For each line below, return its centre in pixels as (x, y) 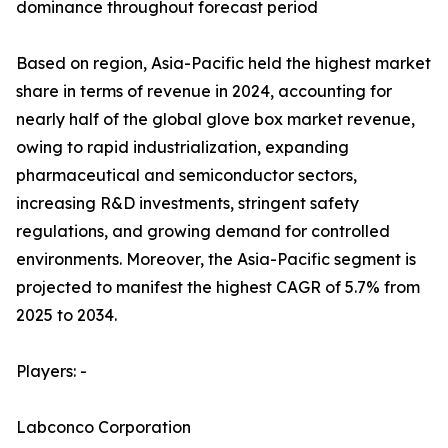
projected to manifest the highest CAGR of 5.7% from (218, 287)
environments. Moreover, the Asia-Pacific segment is (216, 259)
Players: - (51, 371)
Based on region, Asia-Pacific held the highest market (223, 63)
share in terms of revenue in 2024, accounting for (204, 91)
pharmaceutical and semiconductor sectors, (186, 175)
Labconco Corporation (103, 427)
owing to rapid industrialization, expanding (182, 147)
